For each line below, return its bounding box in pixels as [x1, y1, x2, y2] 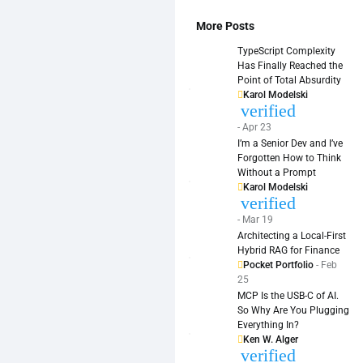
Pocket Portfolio [243, 258, 314, 271]
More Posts [196, 19, 254, 32]
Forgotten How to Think [237, 152, 341, 164]
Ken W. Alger [243, 333, 298, 345]
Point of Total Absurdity [237, 74, 341, 86]
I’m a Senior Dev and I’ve [237, 137, 343, 149]
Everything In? [237, 318, 299, 331]
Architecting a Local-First [237, 229, 346, 241]
